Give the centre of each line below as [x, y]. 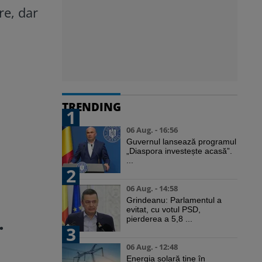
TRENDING [92, 107]
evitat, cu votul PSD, [163, 210]
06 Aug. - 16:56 [152, 130]
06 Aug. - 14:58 [152, 189]
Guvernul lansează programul [181, 142]
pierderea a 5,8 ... [159, 219]
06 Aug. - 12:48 [152, 247]
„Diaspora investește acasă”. [179, 151]
